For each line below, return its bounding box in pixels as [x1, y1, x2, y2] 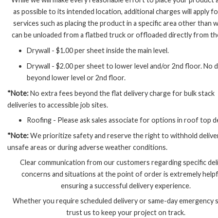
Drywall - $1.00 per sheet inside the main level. [27, 46, 169, 54]
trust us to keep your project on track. [66, 208, 185, 217]
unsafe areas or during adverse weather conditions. [7, 143, 167, 151]
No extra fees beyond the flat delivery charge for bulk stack [29, 89, 215, 97]
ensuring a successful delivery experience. [61, 181, 191, 190]
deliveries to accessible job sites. [7, 100, 108, 109]
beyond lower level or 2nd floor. [27, 73, 126, 82]
